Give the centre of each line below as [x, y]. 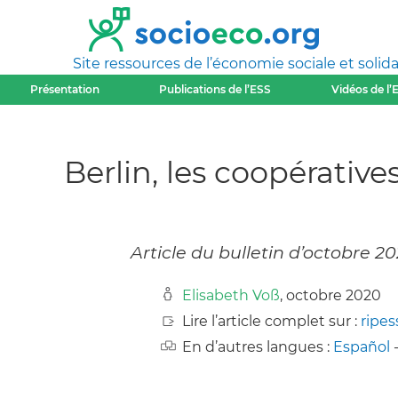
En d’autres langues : [258, 347]
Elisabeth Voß [231, 296]
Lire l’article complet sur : [271, 322]
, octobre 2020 [330, 296]
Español [362, 347]
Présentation [64, 89]
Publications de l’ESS [215, 89]
